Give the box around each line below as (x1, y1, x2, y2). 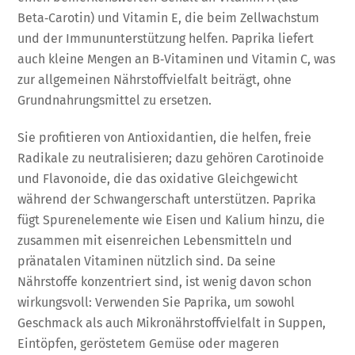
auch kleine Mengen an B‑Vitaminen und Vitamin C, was (17, 51, 336, 67)
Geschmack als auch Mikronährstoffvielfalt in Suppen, (17, 315, 326, 330)
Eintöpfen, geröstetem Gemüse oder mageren (17, 335, 280, 351)
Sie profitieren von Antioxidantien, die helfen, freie (17, 129, 312, 145)
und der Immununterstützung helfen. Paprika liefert (17, 30, 315, 46)
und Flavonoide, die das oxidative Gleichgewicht (17, 170, 299, 186)
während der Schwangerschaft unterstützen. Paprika (17, 191, 317, 207)
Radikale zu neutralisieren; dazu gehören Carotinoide (17, 150, 325, 166)
